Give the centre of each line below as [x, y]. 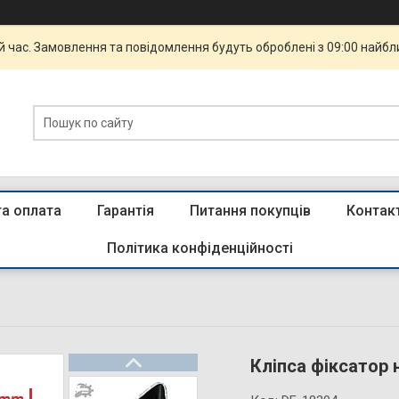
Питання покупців [250, 211]
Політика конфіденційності [199, 248]
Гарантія [126, 211]
